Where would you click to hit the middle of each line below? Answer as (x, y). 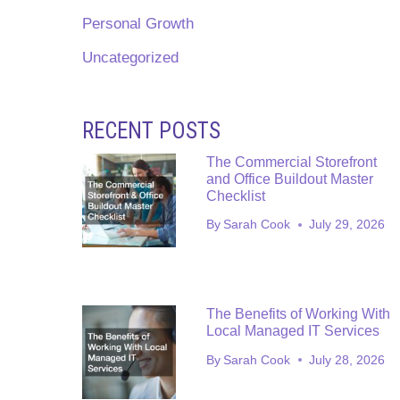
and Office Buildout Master (289, 179)
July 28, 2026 (347, 360)
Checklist (235, 196)
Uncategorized (130, 57)
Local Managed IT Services (292, 331)
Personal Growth (138, 23)
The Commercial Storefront (291, 162)
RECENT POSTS (151, 130)
